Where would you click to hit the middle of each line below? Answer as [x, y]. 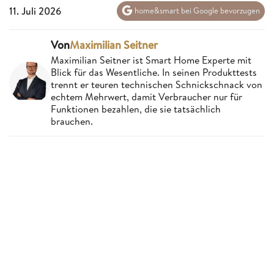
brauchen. [72, 121]
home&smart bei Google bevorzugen [196, 11]
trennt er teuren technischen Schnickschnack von [157, 84]
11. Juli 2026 [35, 11]
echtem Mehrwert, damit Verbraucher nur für [146, 96]
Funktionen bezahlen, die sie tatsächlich [136, 109]
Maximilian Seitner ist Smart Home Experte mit [151, 60]
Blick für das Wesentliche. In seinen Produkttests [154, 72]
